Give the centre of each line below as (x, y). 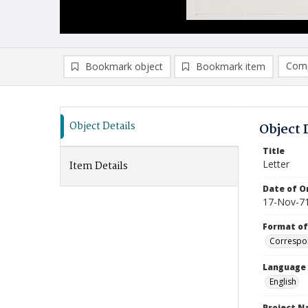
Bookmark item (231, 66)
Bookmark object (124, 66)
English (283, 282)
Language (284, 267)
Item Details (99, 166)
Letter (276, 164)
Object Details (102, 126)
